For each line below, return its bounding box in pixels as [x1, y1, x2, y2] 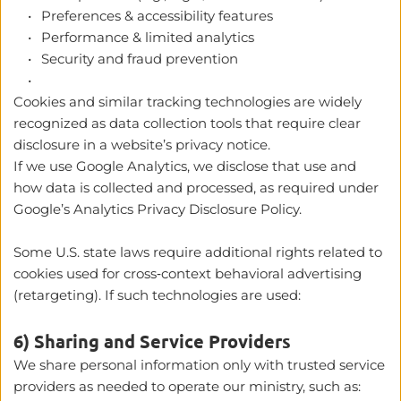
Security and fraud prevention [41, 49, 238, 67]
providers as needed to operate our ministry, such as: [13, 377, 361, 395]
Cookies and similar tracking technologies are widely [13, 92, 362, 110]
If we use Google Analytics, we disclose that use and [13, 157, 356, 175]
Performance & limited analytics [41, 28, 254, 46]
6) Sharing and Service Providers [13, 328, 291, 353]
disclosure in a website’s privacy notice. [13, 135, 274, 153]
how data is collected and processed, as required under [13, 178, 379, 196]
